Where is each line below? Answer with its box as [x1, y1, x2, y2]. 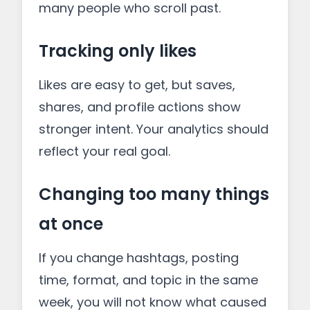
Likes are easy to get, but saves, [39, 76, 235, 93]
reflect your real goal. [39, 143, 170, 160]
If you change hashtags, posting [39, 249, 239, 266]
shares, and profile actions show [39, 98, 241, 116]
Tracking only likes [39, 39, 197, 62]
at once [39, 212, 103, 235]
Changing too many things [39, 183, 269, 206]
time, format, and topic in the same [39, 271, 258, 289]
